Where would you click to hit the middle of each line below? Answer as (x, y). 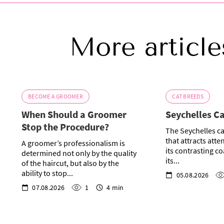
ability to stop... (47, 173)
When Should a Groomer (74, 114)
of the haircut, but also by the (70, 163)
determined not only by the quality (79, 153)
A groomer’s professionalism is (73, 143)
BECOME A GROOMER (55, 96)
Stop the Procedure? (65, 127)
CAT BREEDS (188, 96)
